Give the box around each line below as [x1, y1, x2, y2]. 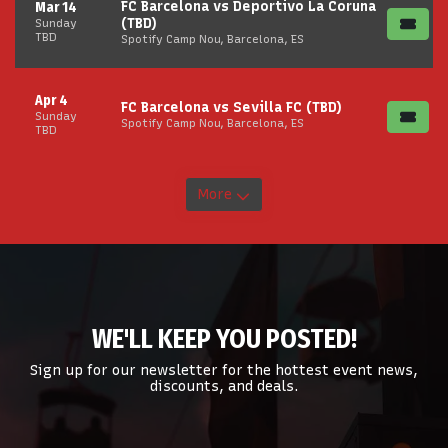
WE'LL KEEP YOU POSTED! [91, 323, 357, 355]
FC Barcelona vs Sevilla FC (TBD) [121, 99, 342, 116]
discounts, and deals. [149, 378, 299, 395]
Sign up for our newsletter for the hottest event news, [30, 362, 418, 379]
